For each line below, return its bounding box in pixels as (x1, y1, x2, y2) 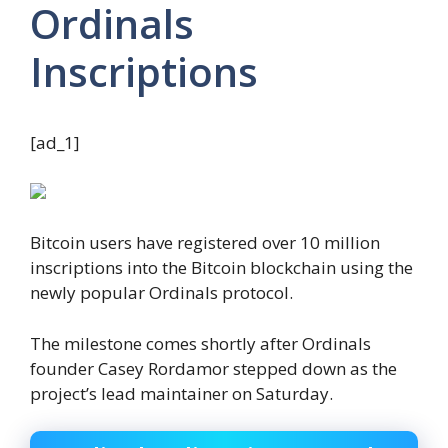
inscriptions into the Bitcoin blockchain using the (30, 256, 413, 280)
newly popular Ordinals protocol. (30, 281, 293, 305)
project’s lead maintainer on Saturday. (30, 381, 333, 405)
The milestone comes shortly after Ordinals (30, 331, 371, 355)
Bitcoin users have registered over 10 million (30, 231, 380, 255)
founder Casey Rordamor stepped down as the (30, 356, 397, 380)
